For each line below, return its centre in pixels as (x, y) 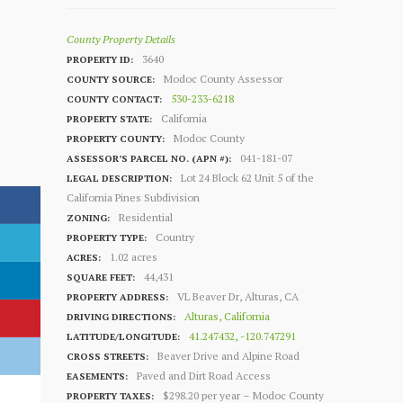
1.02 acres (134, 256)
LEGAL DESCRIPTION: (119, 178)
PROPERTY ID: (100, 59)
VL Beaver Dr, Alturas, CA (238, 296)
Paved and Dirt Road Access (204, 375)
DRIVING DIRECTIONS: (121, 316)
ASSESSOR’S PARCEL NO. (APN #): (149, 158)
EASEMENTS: (97, 376)
